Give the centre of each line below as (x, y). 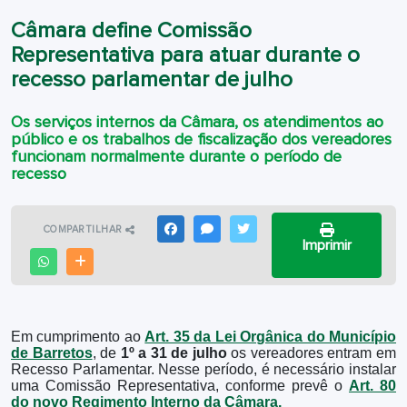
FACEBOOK (205, 229)
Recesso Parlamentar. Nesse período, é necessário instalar (203, 369)
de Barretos (52, 353)
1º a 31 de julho (174, 353)
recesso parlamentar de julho (152, 80)
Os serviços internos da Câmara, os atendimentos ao (197, 123)
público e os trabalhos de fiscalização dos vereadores (201, 140)
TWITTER (272, 229)
